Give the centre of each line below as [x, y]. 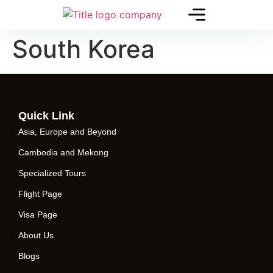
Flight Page [40, 194]
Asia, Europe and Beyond [67, 132]
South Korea [83, 49]
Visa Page [38, 214]
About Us [36, 235]
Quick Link [46, 116]
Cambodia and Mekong [63, 152]
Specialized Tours [52, 173]
